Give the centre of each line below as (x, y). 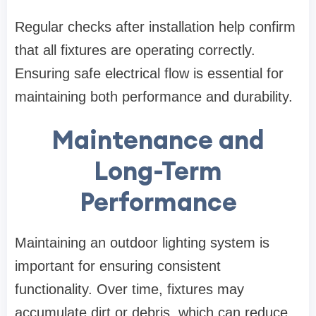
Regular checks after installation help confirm (155, 27)
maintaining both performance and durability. (154, 97)
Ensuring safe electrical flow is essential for (149, 74)
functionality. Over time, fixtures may (129, 290)
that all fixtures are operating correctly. (135, 50)
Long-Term (158, 171)
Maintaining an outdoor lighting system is (142, 243)
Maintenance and (158, 140)
